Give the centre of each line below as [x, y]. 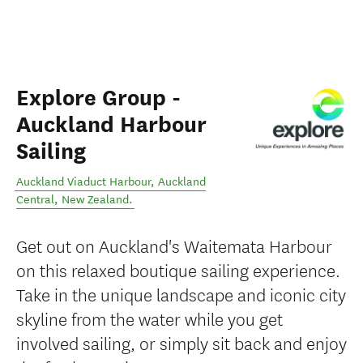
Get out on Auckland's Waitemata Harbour [174, 245]
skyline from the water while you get [149, 318]
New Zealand [95, 200]
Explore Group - [98, 98]
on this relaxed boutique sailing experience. [178, 269]
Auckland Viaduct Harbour [83, 182]
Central [35, 200]
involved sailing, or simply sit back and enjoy [181, 342]
